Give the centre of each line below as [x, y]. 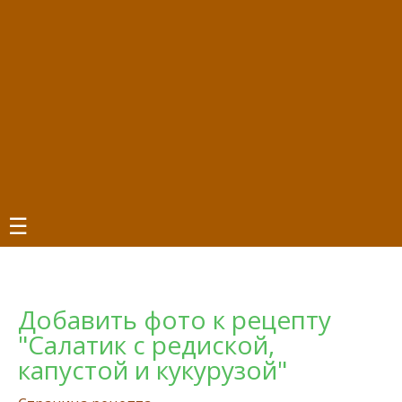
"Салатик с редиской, [146, 345]
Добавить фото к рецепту [175, 319]
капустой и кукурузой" [153, 370]
